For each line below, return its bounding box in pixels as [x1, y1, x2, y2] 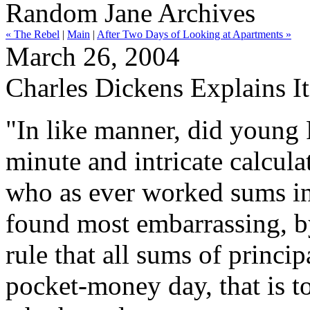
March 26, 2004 [6, 42, 180, 71]
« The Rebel [6, 28, 60, 40]
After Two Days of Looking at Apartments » [97, 28, 291, 40]
